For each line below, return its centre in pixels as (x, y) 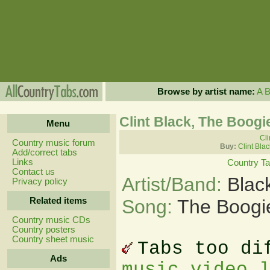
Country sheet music (53, 239)
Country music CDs (51, 220)
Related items (58, 201)
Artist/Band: (174, 184)
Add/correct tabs (44, 152)
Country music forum (53, 143)
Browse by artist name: (206, 92)
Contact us (33, 172)
